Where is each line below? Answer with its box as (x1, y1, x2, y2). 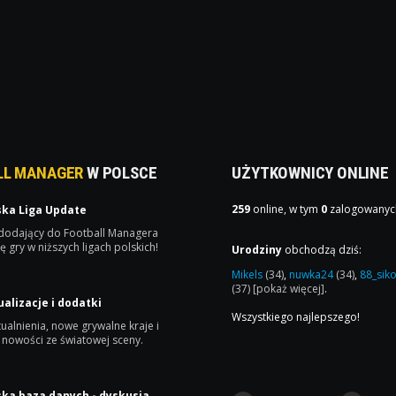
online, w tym (250, 201, 322, 217)
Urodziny (232, 241, 283, 257)
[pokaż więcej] (253, 280, 325, 296)
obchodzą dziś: (282, 241, 362, 257)
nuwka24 (289, 266, 337, 282)
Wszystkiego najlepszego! (232, 308, 361, 324)
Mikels (232, 266, 266, 282)
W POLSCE (83, 162, 157, 183)
